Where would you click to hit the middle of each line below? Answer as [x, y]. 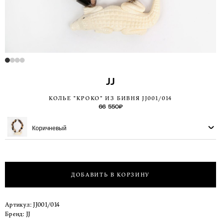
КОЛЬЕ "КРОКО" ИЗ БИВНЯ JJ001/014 [110, 98]
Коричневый [49, 128]
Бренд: [15, 214]
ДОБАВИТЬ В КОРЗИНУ [110, 175]
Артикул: [18, 204]
